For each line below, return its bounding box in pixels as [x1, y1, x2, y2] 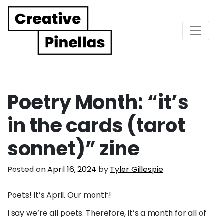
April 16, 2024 [47, 163, 96, 175]
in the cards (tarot [7, 111, 185, 139]
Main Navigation [7, 28, 140, 50]
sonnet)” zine [7, 135, 139, 162]
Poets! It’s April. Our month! [7, 189, 111, 201]
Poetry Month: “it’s [7, 88, 189, 116]
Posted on [7, 163, 47, 175]
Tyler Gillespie [110, 163, 163, 175]
